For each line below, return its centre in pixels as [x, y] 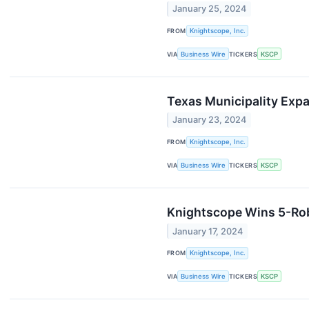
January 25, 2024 [210, 9]
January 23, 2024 [210, 120]
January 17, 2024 [208, 231]
